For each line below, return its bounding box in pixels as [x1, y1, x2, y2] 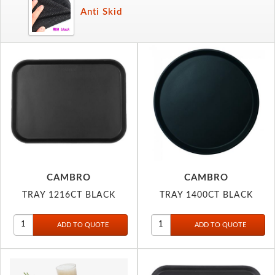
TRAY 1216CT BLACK [22, 190, 115, 199]
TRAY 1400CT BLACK [160, 190, 253, 199]
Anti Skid [80, 7, 122, 17]
